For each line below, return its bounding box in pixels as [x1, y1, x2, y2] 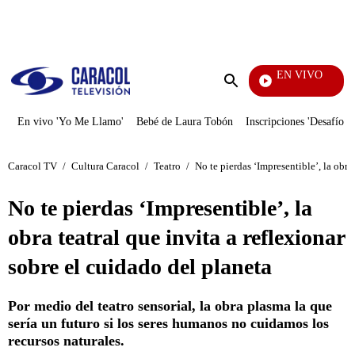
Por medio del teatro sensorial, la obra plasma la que [8, 298, 332, 314]
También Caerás [217, 84, 268, 93]
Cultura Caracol [71, 159, 139, 172]
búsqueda [231, 104, 278, 117]
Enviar [231, 90, 264, 103]
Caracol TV [8, 159, 57, 172]
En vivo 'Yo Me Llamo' [17, 116, 124, 128]
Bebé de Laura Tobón [136, 116, 233, 128]
